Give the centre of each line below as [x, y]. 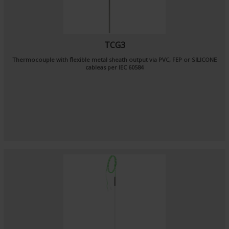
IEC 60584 [131, 67]
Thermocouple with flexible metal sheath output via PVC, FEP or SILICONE [114, 60]
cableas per [102, 67]
